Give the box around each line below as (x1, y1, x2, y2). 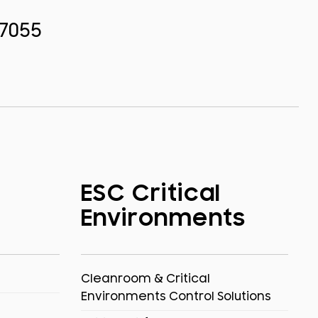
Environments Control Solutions (80, 290, 271, 305)
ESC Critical (80, 180, 221, 208)
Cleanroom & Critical (80, 272, 210, 287)
